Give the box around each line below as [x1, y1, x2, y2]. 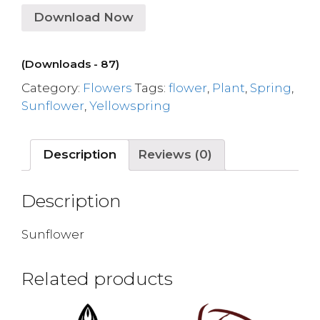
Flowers [83, 80, 132, 95]
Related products [21, 268, 173, 289]
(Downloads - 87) [21, 56, 119, 71]
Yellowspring [89, 98, 171, 113]
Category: [21, 80, 83, 95]
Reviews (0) [138, 147, 212, 161]
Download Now [34, 10, 134, 24]
